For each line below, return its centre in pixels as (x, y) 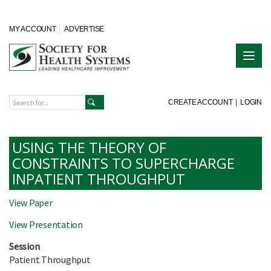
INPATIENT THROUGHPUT (99, 179)
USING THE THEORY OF (89, 148)
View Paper (31, 203)
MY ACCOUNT (33, 29)
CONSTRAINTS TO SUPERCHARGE (123, 163)
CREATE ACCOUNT (200, 102)
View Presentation (46, 225)
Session (24, 247)
